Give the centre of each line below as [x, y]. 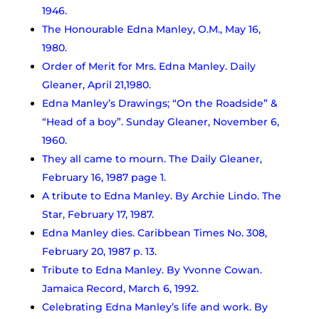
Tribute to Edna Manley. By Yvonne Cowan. [152, 270]
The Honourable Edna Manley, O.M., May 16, [151, 29]
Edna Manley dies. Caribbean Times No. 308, [154, 232]
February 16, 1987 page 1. [104, 177]
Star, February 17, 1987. [98, 214]
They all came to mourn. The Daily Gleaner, [152, 158]
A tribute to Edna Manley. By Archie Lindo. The [161, 195]
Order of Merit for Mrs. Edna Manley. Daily [148, 66]
